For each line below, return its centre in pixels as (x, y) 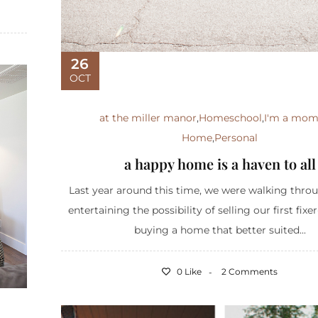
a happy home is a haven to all (220, 163)
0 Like (188, 271)
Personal (236, 137)
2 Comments (250, 271)
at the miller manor (148, 117)
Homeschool (231, 117)
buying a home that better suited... (220, 230)
